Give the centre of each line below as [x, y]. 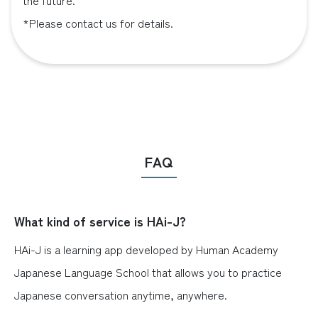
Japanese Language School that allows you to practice [148, 272]
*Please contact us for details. [98, 23]
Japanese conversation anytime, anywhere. [121, 295]
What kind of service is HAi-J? [100, 221]
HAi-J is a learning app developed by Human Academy [146, 249]
